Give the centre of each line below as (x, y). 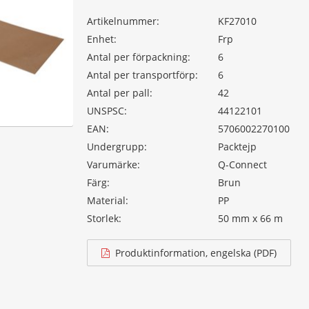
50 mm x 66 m (250, 218)
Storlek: (104, 218)
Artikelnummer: (123, 21)
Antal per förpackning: (139, 57)
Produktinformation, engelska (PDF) (195, 253)
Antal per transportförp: (142, 75)
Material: (108, 200)
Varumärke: (113, 165)
